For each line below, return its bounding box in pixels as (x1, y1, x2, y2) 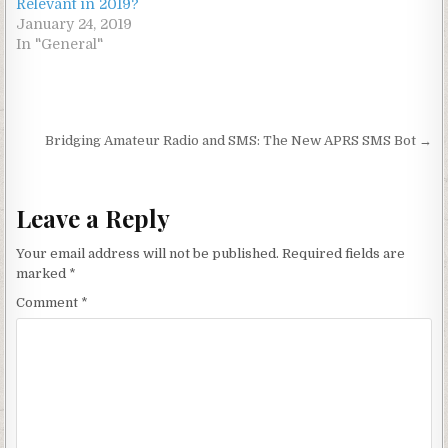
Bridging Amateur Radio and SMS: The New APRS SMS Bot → (44, 133, 432, 149)
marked (16, 266, 70, 282)
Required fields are (282, 246, 406, 262)
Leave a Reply (16, 201, 171, 234)
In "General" (16, 36, 104, 53)
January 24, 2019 (16, 16, 133, 33)
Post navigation (15, 125, 218, 163)
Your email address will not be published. (16, 246, 280, 262)
